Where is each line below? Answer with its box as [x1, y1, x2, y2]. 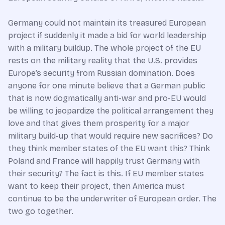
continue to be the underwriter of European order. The [8, 193, 216, 203]
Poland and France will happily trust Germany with [8, 156, 200, 166]
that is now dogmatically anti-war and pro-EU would [8, 93, 206, 103]
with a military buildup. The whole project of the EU [8, 43, 201, 53]
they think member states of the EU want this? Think [8, 143, 210, 153]
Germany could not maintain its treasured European [8, 18, 206, 28]
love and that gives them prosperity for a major [8, 118, 189, 128]
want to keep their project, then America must [8, 181, 185, 191]
